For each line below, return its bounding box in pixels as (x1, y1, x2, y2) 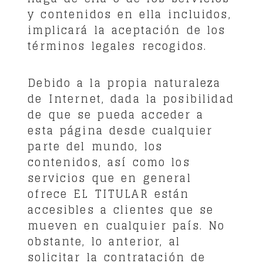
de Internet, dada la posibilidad (28, 89, 234, 108)
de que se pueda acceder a (28, 104, 204, 124)
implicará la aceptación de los (28, 20, 226, 39)
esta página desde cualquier (28, 120, 213, 140)
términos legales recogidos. (28, 36, 207, 55)
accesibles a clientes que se (28, 200, 214, 219)
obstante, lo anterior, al (28, 231, 180, 251)
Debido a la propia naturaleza (28, 73, 221, 92)
